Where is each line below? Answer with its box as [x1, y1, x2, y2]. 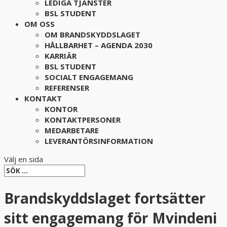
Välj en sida [4, 154, 43, 164]
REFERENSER [45, 83, 89, 93]
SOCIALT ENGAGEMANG [45, 72, 133, 82]
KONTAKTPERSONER [45, 115, 121, 125]
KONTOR [45, 104, 78, 114]
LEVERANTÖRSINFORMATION [45, 136, 153, 146]
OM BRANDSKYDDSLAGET [45, 29, 140, 40]
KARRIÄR [45, 51, 77, 61]
